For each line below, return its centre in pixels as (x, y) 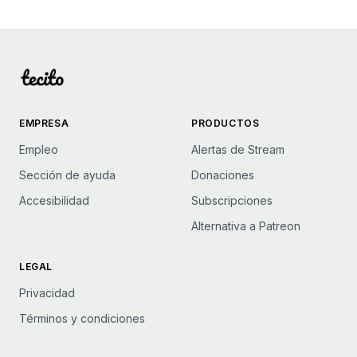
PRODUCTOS (226, 123)
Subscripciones (232, 200)
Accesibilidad (54, 200)
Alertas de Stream (238, 149)
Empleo (39, 149)
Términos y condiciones (82, 318)
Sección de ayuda (67, 175)
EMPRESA (44, 123)
